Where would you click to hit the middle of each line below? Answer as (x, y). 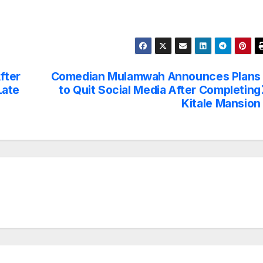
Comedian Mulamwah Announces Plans (156, 77)
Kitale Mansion (221, 104)
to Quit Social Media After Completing (160, 90)
